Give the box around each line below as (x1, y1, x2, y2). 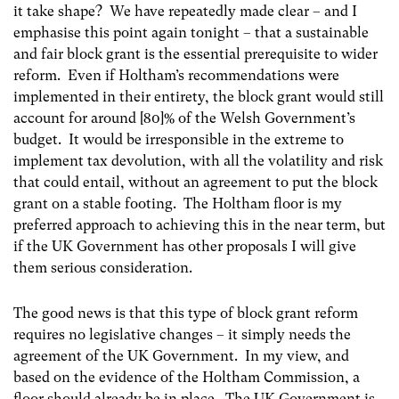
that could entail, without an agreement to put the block (13, 173, 378, 191)
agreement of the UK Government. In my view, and (13, 346, 349, 364)
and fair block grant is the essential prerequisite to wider (13, 45, 378, 62)
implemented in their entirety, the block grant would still (13, 87, 384, 105)
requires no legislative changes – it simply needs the (13, 325, 351, 343)
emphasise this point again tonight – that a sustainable (13, 23, 369, 41)
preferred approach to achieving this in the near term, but (13, 216, 386, 233)
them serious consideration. (13, 258, 192, 276)
